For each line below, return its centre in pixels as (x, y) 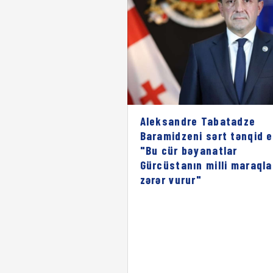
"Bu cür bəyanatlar (189, 150)
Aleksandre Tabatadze (198, 121)
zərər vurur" (171, 179)
